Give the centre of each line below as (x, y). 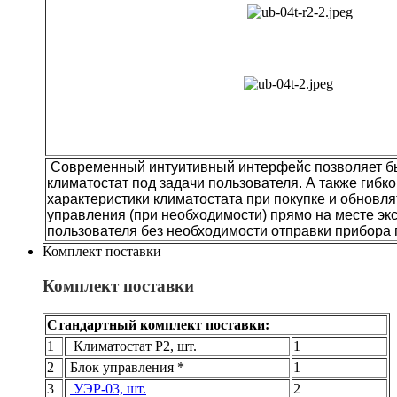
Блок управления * (125, 367)
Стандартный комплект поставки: (158, 324)
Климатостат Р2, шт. (132, 346)
